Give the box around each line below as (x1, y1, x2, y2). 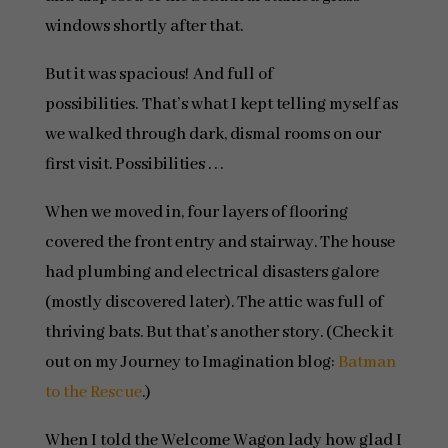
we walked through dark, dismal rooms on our (44, 124, 381, 145)
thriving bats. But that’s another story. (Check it (44, 322, 393, 343)
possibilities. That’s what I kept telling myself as (44, 94, 398, 115)
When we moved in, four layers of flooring (44, 202, 348, 223)
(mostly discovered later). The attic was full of (44, 292, 383, 313)
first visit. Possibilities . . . (44, 154, 223, 175)
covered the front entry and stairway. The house (44, 232, 395, 253)
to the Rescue (44, 382, 142, 403)
